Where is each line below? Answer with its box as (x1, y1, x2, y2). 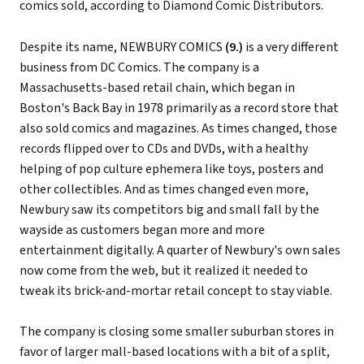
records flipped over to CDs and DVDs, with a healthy (19, 139, 308, 158)
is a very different (243, 37, 339, 56)
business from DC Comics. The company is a (19, 58, 259, 76)
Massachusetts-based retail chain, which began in (19, 78, 295, 97)
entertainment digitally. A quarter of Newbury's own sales (19, 240, 340, 259)
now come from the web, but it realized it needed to (19, 261, 308, 279)
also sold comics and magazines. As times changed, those (19, 119, 337, 137)
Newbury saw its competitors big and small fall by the (19, 200, 319, 219)
